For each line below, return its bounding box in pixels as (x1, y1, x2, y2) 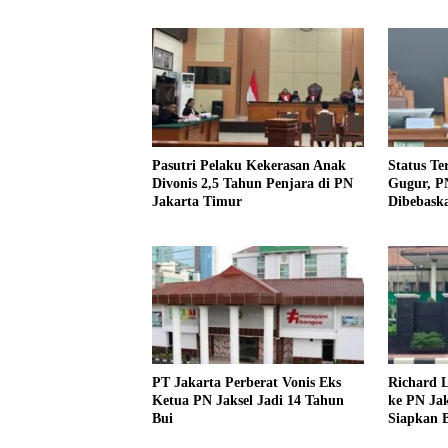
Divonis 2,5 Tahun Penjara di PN (152, 175, 353, 191)
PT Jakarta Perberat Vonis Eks (152, 375, 341, 391)
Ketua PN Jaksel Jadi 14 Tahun (152, 393, 344, 409)
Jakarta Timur (152, 193, 242, 209)
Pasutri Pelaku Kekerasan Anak (152, 157, 346, 173)
